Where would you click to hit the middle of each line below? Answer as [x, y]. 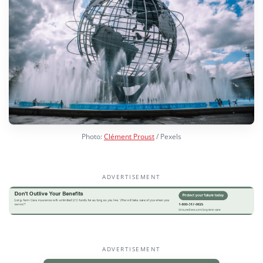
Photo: [93, 136]
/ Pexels [168, 136]
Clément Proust [129, 136]
